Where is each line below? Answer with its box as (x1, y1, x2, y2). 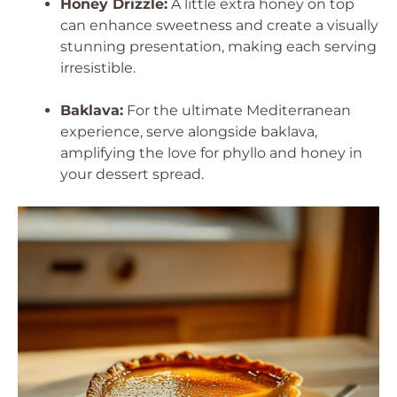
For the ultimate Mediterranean (123, 102, 351, 119)
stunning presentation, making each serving (60, 38, 377, 55)
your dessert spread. (60, 166, 204, 183)
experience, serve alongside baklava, (60, 123, 317, 140)
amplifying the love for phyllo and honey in (60, 144, 362, 161)
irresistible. (60, 59, 136, 76)
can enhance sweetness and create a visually (60, 17, 378, 34)
